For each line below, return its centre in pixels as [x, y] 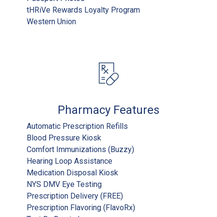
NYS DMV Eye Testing [64, 184]
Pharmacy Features [108, 110]
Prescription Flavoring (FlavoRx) [81, 207]
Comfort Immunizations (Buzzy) [80, 149]
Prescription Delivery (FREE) [75, 196]
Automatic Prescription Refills [77, 126]
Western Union [51, 21]
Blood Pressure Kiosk [64, 138]
